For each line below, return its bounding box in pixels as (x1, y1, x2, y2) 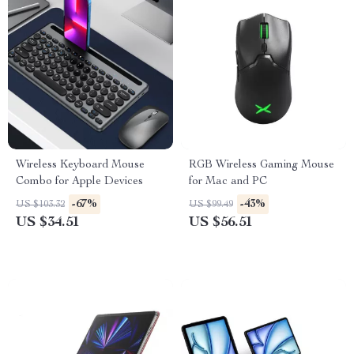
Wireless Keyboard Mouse (16, 160, 145, 171)
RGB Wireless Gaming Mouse (189, 160, 334, 171)
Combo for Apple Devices (16, 176, 143, 187)
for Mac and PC (189, 176, 267, 187)
